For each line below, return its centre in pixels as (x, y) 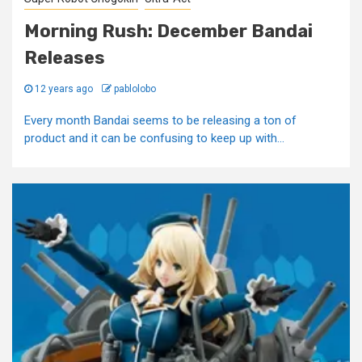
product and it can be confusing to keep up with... (154, 138)
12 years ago (64, 89)
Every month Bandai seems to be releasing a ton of (160, 120)
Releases (65, 58)
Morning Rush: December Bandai (168, 31)
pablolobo (135, 89)
